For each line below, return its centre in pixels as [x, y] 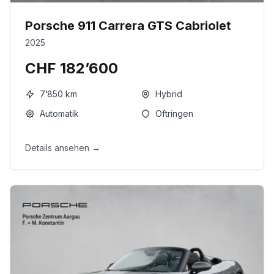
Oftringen [174, 113]
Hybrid [169, 94]
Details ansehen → [63, 148]
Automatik [59, 113]
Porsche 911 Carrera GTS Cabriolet [128, 26]
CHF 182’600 [72, 68]
